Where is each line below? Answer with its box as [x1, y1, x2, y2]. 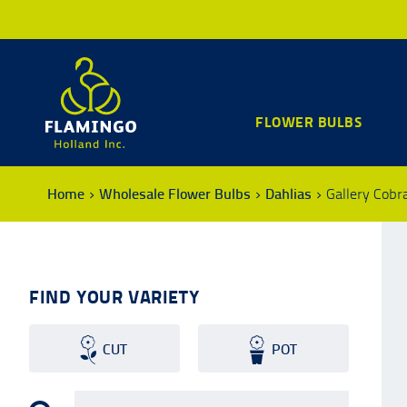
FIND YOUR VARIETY [29, 286, 200, 308]
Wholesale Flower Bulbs [99, 185, 251, 203]
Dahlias [265, 185, 312, 203]
